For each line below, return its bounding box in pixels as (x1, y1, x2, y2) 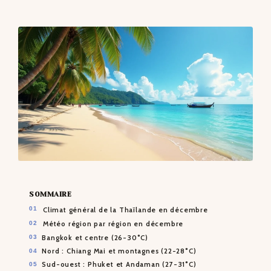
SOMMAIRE (29, 189, 72, 198)
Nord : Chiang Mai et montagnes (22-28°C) (42, 247, 197, 256)
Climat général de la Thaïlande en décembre (43, 205, 208, 214)
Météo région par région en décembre (43, 220, 184, 229)
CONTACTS (51, 31, 92, 40)
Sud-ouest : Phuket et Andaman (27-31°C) (42, 260, 197, 269)
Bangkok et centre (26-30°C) (42, 233, 149, 242)
